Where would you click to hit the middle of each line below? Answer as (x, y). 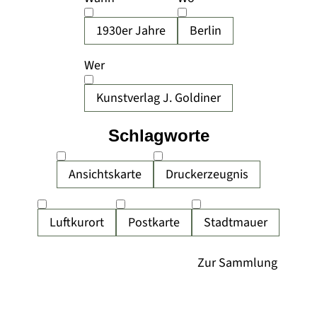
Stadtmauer (236, 223)
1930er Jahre (131, 31)
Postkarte (154, 223)
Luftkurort (77, 223)
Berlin (205, 31)
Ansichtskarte (105, 174)
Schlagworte (158, 136)
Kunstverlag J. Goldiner (158, 98)
